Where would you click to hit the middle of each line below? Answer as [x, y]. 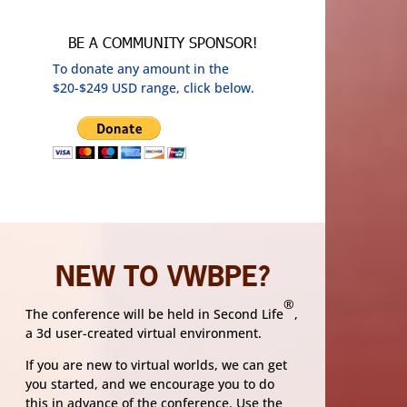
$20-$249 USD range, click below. [154, 88]
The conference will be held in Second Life [154, 314]
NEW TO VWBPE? [163, 279]
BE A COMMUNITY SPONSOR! [163, 43]
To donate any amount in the [141, 69]
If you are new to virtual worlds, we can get [156, 365]
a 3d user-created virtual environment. [144, 333]
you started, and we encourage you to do [150, 384]
